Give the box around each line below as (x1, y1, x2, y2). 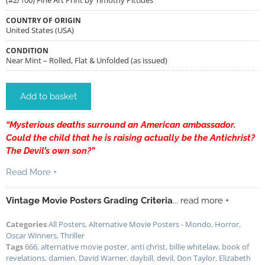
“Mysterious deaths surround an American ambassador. (6, 119, 235, 130)
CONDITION (6, 45, 49, 55)
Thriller (60, 230, 85, 241)
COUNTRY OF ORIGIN (6, 15, 81, 25)
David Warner (79, 252, 127, 263)
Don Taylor (177, 252, 215, 263)
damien (49, 252, 75, 263)
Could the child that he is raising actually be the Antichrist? (6, 132, 255, 143)
